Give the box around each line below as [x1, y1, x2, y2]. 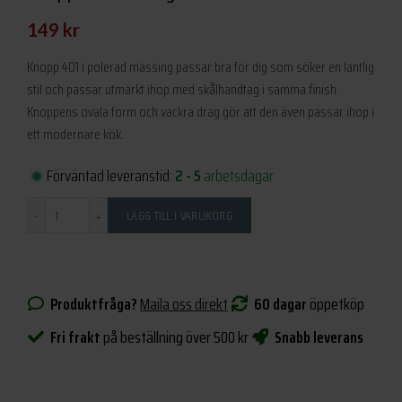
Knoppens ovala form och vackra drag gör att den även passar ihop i [27, 100, 374, 124]
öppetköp [307, 292, 364, 318]
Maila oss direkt [140, 292, 228, 318]
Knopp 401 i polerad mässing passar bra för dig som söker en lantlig [27, 56, 374, 79]
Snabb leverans [269, 325, 363, 351]
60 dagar [249, 292, 307, 318]
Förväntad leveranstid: [47, 163, 172, 189]
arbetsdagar [204, 163, 274, 189]
